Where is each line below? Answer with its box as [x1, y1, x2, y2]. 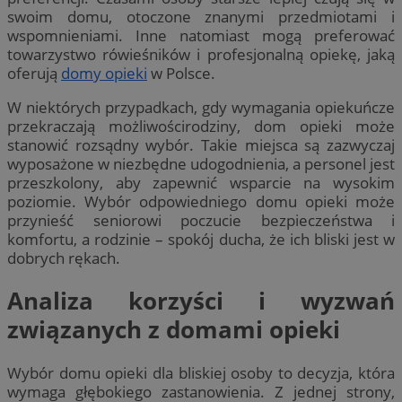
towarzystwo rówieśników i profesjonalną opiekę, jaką [7, 43, 395, 65]
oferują [7, 62, 61, 83]
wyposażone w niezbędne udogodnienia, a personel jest [7, 153, 395, 175]
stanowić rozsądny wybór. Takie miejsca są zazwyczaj [7, 135, 395, 156]
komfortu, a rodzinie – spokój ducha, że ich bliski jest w [7, 229, 395, 250]
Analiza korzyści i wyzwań [7, 284, 395, 318]
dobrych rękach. [7, 248, 120, 269]
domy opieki [61, 62, 147, 83]
